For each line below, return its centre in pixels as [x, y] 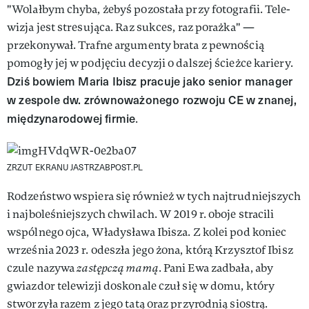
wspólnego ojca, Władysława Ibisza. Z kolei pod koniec [147, 232]
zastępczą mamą [117, 268]
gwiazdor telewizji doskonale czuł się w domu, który [141, 286]
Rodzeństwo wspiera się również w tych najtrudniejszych [154, 196]
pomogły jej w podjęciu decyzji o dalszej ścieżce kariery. [150, 63]
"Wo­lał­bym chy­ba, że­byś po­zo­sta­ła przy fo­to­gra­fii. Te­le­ [149, 9]
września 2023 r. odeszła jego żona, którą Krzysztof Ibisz [150, 250]
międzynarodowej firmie [71, 118]
